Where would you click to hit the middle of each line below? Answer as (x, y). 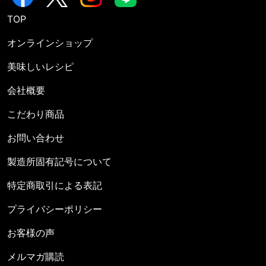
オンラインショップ (50, 43)
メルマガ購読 (36, 257)
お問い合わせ (36, 138)
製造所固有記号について (59, 162)
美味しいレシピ (40, 67)
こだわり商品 (36, 114)
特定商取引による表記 (55, 186)
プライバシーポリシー (55, 209)
